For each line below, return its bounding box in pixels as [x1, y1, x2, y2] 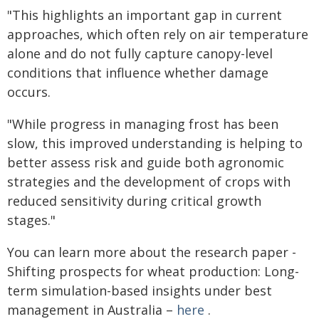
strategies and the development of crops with [7, 173, 291, 190]
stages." [7, 211, 56, 229]
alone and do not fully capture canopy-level [7, 45, 273, 62]
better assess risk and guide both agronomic [7, 154, 284, 171]
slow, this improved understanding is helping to [7, 135, 303, 152]
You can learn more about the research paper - [7, 244, 296, 261]
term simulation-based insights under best [7, 282, 272, 299]
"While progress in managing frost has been [7, 115, 278, 132]
